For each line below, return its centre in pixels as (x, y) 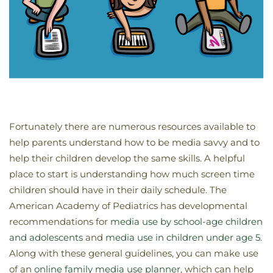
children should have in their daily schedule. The (118, 190)
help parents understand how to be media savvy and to (134, 142)
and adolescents (46, 237)
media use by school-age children (186, 221)
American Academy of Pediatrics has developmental (128, 205)
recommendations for (60, 221)
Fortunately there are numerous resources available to (132, 126)
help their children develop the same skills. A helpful (127, 158)
